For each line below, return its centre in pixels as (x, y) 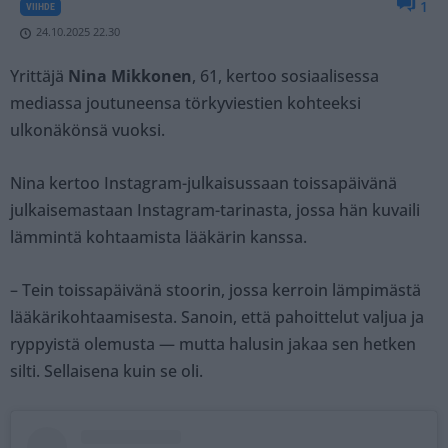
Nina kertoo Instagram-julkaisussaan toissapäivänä (203, 183)
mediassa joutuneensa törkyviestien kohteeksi (185, 103)
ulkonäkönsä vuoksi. (87, 130)
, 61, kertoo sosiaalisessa (285, 76)
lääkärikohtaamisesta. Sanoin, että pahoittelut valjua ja (217, 317)
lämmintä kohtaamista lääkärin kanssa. (158, 237)
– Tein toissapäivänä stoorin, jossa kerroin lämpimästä (215, 290)
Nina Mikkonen (130, 76)
